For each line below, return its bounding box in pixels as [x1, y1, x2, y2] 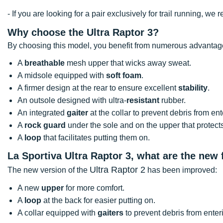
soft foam [106, 71, 141, 80]
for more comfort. [64, 183, 126, 192]
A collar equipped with [17, 208, 98, 217]
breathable [24, 58, 65, 67]
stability [178, 83, 208, 92]
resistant [126, 96, 159, 105]
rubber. [159, 96, 186, 105]
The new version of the [7, 165, 90, 174]
